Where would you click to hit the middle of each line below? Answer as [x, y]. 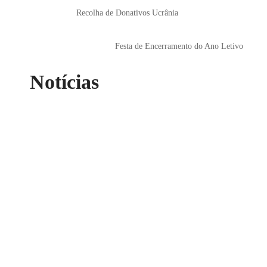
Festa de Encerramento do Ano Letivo [180, 46]
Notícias [64, 82]
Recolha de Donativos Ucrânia [127, 13]
